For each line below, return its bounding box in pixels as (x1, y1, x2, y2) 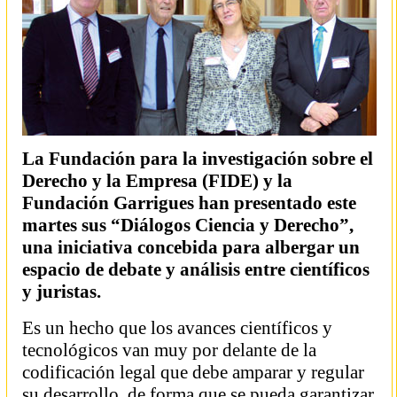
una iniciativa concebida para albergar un (22, 237, 360, 258)
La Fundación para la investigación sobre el (22, 148, 373, 169)
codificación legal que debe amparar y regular (22, 362, 364, 383)
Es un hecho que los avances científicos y (22, 317, 332, 339)
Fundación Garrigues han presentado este (22, 192, 356, 214)
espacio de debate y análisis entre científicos (22, 259, 370, 280)
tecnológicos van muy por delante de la (22, 339, 316, 361)
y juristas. (22, 281, 101, 302)
